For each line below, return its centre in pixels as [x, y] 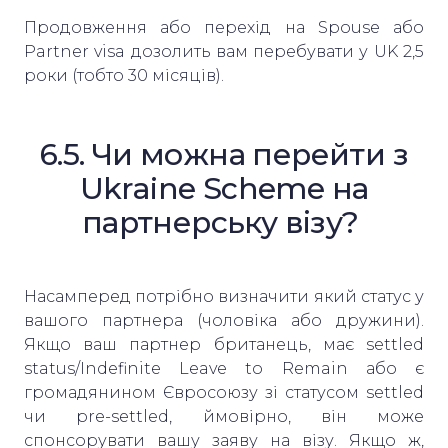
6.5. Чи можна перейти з [224, 154]
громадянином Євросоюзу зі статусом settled [224, 392]
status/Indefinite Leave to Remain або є [224, 368]
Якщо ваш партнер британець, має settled [224, 344]
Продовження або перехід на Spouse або [224, 27]
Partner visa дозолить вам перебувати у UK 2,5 [224, 51]
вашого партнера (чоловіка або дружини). [224, 320]
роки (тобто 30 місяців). [128, 75]
